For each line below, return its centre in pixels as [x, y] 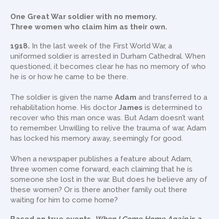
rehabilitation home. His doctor [65, 108]
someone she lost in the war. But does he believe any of [109, 180]
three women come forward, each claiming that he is [102, 169]
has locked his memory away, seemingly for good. [97, 139]
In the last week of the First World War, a [102, 46]
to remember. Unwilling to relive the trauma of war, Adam [109, 128]
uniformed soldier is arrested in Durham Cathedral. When [108, 56]
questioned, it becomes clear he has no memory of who [108, 67]
